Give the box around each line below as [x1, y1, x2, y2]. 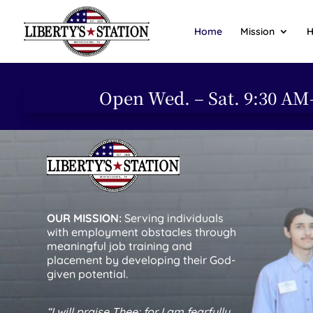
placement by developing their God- [47, 253, 236, 268]
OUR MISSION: [47, 211, 122, 226]
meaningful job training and [47, 239, 193, 254]
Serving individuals [122, 211, 224, 226]
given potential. [47, 267, 129, 282]
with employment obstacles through [47, 225, 237, 240]
